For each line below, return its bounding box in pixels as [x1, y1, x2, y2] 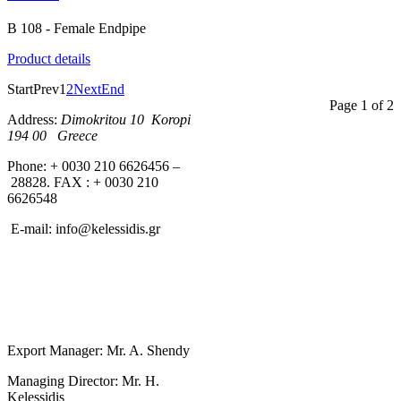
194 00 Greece [7, 127, 98, 143]
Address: [7, 111, 61, 127]
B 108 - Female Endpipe [7, 20, 146, 36]
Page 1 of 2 [329, 97, 394, 113]
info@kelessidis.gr [55, 220, 160, 236]
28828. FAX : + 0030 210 [7, 174, 158, 190]
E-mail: [7, 220, 55, 236]
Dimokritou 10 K [61, 111, 161, 127]
